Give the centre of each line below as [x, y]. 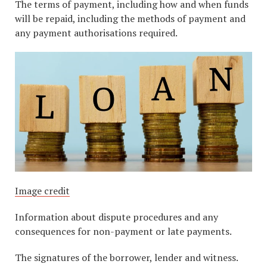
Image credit [42, 190]
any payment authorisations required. [96, 33]
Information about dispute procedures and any [117, 217]
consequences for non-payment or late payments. [123, 231]
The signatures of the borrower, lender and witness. [127, 257]
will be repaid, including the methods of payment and [130, 19]
